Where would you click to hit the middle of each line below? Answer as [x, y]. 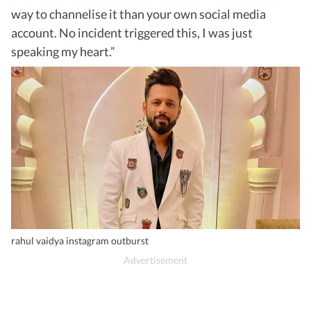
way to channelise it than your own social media [138, 14]
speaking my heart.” [63, 52]
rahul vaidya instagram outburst [80, 240]
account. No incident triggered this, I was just [132, 33]
